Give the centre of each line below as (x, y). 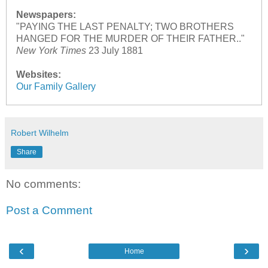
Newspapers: (46, 15)
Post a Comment (49, 211)
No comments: (43, 184)
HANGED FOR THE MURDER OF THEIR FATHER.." (130, 39)
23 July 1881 (114, 51)
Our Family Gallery (56, 87)
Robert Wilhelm (40, 133)
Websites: (38, 75)
